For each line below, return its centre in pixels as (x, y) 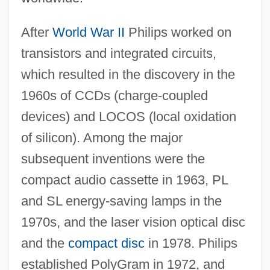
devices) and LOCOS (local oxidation (128, 116)
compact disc (106, 243)
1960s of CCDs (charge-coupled (114, 95)
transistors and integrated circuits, (118, 53)
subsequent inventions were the (113, 159)
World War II (88, 32)
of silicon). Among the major (102, 137)
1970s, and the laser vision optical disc (133, 222)
